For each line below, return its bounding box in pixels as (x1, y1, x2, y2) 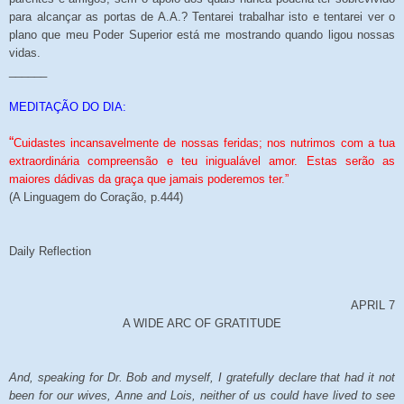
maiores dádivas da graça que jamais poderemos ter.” (9, 171, 289, 186)
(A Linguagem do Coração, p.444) (9, 189, 183, 204)
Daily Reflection (9, 243, 91, 258)
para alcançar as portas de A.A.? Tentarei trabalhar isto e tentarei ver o (9, 9, 395, 23)
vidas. (9, 45, 41, 60)
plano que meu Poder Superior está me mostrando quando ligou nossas (9, 27, 395, 41)
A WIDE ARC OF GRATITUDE (123, 316, 281, 330)
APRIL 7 (351, 298, 395, 312)
